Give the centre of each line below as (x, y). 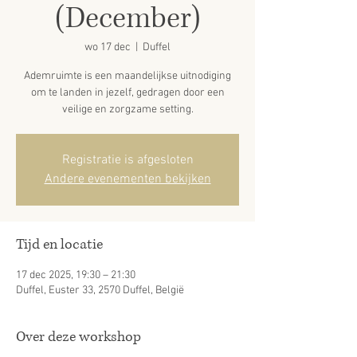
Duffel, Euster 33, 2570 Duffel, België (100, 290)
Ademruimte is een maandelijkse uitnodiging (127, 76)
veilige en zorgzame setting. (127, 110)
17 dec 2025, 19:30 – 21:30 (76, 275)
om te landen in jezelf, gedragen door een (127, 93)
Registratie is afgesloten (127, 160)
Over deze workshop (78, 337)
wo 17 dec (108, 47)
